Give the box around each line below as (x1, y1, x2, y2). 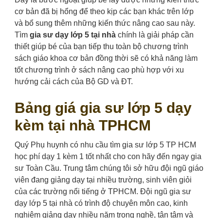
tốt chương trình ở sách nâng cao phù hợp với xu (15, 66, 184, 74)
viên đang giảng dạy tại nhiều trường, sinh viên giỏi (15, 176, 192, 184)
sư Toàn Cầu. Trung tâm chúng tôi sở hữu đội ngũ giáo (15, 164, 203, 173)
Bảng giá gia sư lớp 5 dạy (15, 100, 192, 116)
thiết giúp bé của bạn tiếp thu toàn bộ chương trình (15, 42, 188, 51)
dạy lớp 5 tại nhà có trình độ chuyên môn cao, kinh (15, 199, 188, 208)
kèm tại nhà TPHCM (15, 117, 151, 134)
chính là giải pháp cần (116, 31, 194, 39)
